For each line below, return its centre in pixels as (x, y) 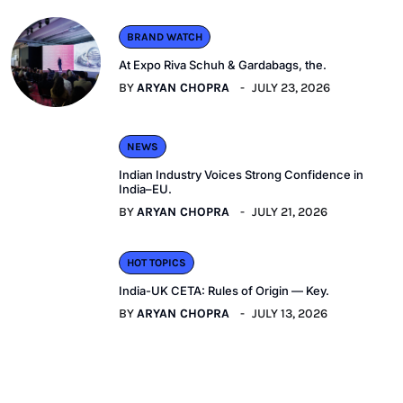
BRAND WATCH (165, 37)
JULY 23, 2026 (291, 88)
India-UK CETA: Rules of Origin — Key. (224, 290)
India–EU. (145, 188)
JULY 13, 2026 (290, 313)
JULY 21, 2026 (290, 211)
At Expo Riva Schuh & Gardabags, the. (223, 65)
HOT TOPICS (157, 262)
